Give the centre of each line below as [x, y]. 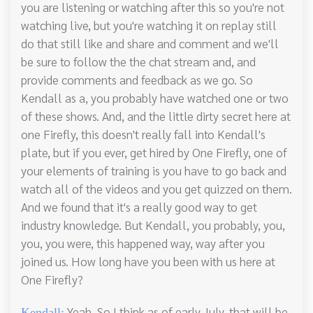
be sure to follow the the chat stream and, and [138, 61]
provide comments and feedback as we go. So [137, 80]
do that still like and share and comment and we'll [150, 43]
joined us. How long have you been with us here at [148, 261]
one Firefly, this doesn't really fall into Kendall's [143, 134]
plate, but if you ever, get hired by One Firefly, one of [154, 152]
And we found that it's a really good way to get [139, 207]
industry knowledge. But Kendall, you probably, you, [153, 225]
